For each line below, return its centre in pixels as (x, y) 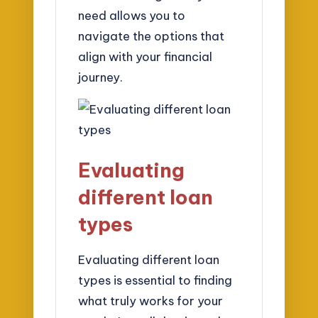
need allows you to (132, 16)
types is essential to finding (155, 280)
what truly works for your (151, 301)
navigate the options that (152, 36)
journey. (101, 77)
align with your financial (146, 57)
